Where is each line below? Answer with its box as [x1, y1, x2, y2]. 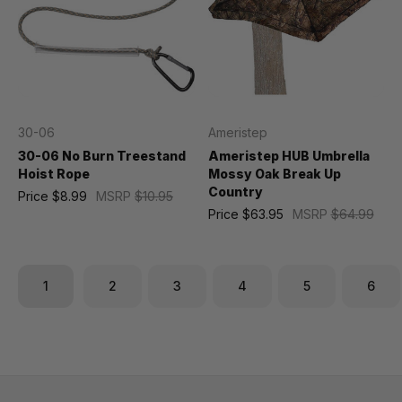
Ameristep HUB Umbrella [207, 148, 370, 163]
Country [207, 184, 263, 199]
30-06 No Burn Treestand [18, 148, 186, 163]
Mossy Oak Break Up [207, 166, 341, 181]
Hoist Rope [18, 166, 90, 181]
